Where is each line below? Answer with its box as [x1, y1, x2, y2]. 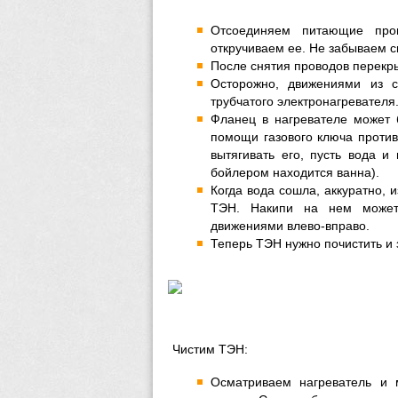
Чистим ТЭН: [172, 342, 248, 356]
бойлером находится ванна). [211, 165, 379, 179]
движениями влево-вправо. [211, 219, 370, 233]
